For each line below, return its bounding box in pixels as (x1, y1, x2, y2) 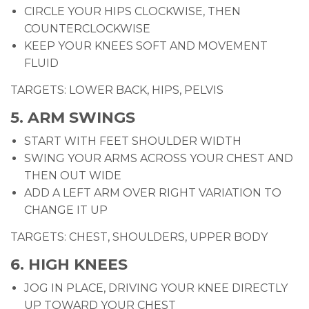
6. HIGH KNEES (10, 255, 128, 275)
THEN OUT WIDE (24, 169, 121, 183)
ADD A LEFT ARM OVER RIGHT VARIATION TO (24, 186, 281, 200)
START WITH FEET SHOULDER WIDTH (24, 134, 241, 148)
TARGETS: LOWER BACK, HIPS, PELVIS (10, 83, 223, 97)
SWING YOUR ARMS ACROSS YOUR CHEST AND (24, 152, 293, 166)
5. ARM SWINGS (10, 108, 135, 128)
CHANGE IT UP (24, 203, 108, 217)
